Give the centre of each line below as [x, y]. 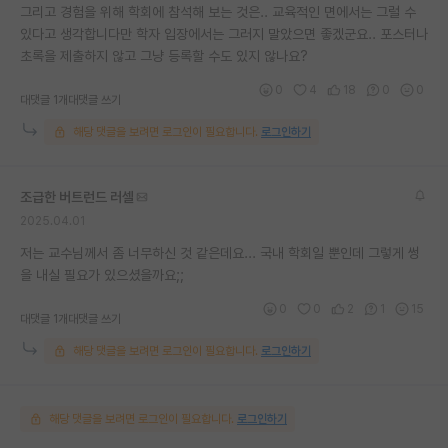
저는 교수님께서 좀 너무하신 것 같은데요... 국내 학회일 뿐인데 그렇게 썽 [220, 252]
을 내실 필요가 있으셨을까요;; [102, 274]
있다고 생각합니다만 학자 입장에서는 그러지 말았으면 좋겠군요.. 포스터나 [224, 33]
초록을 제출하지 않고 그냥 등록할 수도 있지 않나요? [164, 55]
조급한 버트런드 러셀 [77, 196]
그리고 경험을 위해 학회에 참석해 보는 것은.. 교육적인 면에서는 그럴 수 [218, 11]
